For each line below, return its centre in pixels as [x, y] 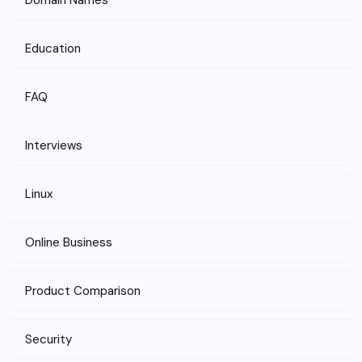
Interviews [54, 145]
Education [53, 48]
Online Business [69, 242]
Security [48, 339]
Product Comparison [83, 291]
